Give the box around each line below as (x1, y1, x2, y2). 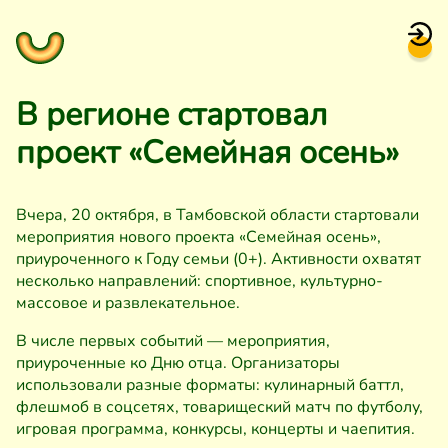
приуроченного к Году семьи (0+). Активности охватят (16, 248, 421, 270)
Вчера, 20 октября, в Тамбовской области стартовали (16, 204, 419, 226)
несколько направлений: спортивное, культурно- (16, 270, 383, 292)
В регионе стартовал (16, 93, 327, 136)
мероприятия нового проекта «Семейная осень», (16, 226, 381, 248)
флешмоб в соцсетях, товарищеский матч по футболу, (16, 396, 423, 418)
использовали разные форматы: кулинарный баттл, (16, 374, 404, 396)
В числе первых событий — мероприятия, (16, 330, 330, 352)
